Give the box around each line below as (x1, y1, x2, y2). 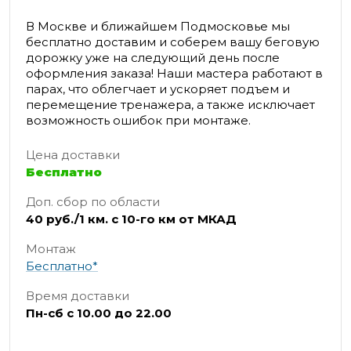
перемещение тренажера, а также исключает (26, 97, 315, 113)
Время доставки (26, 288, 129, 304)
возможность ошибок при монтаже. (26, 113, 251, 128)
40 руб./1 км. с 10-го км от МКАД (26, 212, 237, 227)
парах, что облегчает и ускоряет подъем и (26, 81, 290, 97)
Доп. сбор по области (26, 194, 160, 210)
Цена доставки (26, 147, 120, 163)
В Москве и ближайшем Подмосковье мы (26, 19, 290, 34)
